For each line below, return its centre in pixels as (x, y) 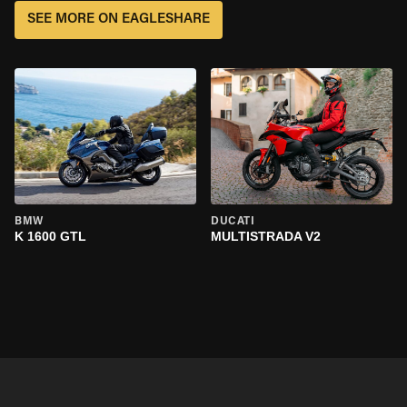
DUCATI (233, 222)
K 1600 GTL (50, 236)
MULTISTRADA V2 (266, 236)
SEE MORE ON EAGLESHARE (119, 20)
